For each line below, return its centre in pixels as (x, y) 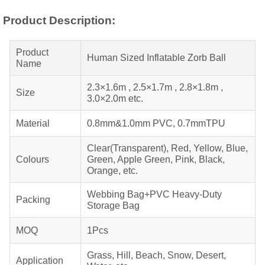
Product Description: (59, 20)
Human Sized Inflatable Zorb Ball (156, 58)
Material (33, 123)
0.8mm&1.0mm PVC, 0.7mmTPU (156, 123)
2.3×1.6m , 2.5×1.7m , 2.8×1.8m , (155, 87)
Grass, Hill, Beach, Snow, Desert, (156, 255)
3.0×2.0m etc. (115, 98)
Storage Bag (114, 206)
